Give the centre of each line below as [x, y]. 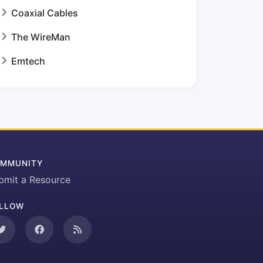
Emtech [28, 61]
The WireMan [41, 37]
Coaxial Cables [45, 13]
